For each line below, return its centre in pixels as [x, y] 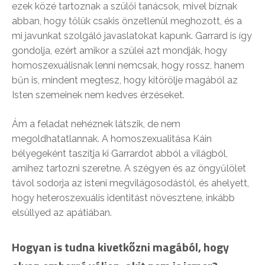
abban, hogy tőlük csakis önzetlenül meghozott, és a [127, 21]
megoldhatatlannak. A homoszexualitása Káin [112, 138]
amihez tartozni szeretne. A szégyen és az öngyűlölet [129, 168]
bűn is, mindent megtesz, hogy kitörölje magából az [125, 80]
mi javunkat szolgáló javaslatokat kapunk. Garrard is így [132, 35]
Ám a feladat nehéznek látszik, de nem [96, 124]
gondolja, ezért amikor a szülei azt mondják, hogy [119, 50]
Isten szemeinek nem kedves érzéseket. [98, 95]
